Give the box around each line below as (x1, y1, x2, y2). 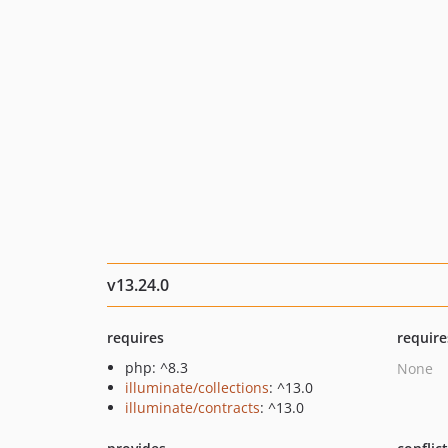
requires (107, 328, 164, 347)
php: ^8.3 (125, 358, 188, 377)
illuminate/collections (125, 378, 269, 397)
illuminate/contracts (125, 398, 260, 417)
